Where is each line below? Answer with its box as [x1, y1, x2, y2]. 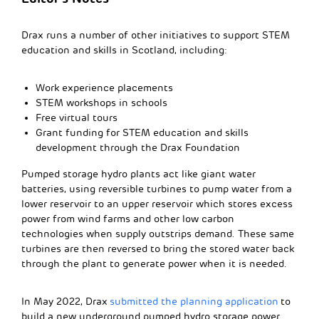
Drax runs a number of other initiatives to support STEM [21, 28, 290, 41]
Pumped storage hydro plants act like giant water [21, 167, 256, 180]
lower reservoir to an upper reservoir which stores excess [21, 197, 293, 210]
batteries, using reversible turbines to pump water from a [21, 182, 292, 195]
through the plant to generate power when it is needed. [21, 257, 287, 270]
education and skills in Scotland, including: [21, 43, 227, 56]
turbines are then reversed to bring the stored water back [21, 242, 294, 255]
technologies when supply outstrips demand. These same [21, 227, 294, 240]
